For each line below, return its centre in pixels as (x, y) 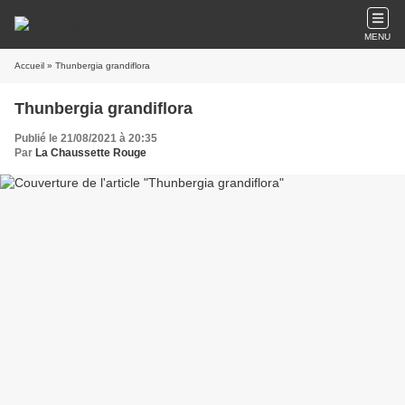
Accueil (29, 66)
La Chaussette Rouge (91, 153)
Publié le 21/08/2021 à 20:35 (86, 138)
